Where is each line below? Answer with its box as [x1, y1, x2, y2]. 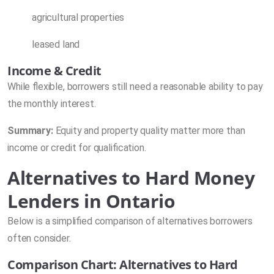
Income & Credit [7, 62, 102, 79]
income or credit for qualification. [7, 141, 146, 154]
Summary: [7, 124, 53, 136]
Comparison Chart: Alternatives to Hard [7, 256, 238, 273]
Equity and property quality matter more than [53, 124, 245, 136]
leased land [32, 38, 80, 50]
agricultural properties [32, 11, 125, 23]
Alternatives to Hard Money [7, 165, 255, 190]
